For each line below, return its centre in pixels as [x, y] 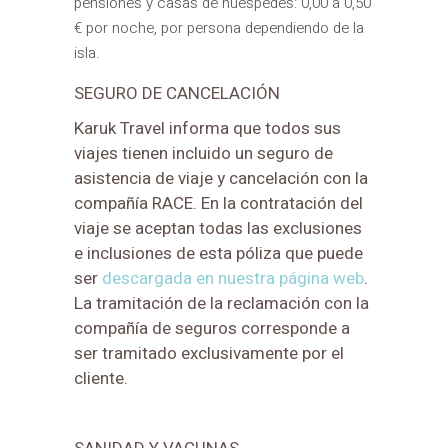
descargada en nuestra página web [233, 278]
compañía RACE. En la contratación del [218, 203]
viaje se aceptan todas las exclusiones [218, 228]
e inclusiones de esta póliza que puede [218, 253]
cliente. [101, 378]
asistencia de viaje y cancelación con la [221, 178]
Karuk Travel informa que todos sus [207, 128]
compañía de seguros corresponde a [212, 328]
